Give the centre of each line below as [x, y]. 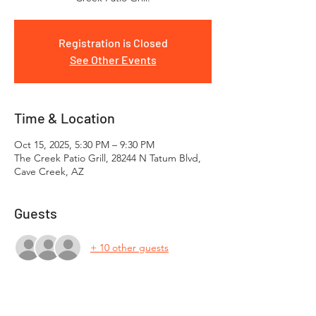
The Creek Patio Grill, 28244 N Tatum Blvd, [108, 158]
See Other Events [113, 60]
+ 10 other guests [129, 247]
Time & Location [65, 118]
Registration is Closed [113, 43]
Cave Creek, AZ [49, 171]
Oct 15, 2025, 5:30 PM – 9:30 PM [84, 145]
